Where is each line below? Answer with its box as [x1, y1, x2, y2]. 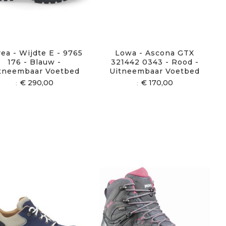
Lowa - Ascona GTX [115, 48, 195, 58]
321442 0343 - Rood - [110, 58, 199, 67]
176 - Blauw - [8, 58, 62, 67]
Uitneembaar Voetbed [109, 67, 200, 76]
